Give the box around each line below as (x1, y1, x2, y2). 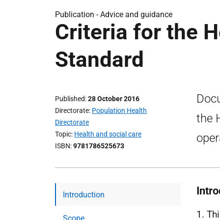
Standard (55, 47, 144, 72)
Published (55, 95, 85, 103)
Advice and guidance (100, 10, 172, 19)
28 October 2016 (88, 95, 139, 103)
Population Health (92, 107, 147, 114)
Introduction (63, 190, 105, 199)
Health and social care (74, 130, 141, 138)
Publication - (55, 10, 100, 19)
